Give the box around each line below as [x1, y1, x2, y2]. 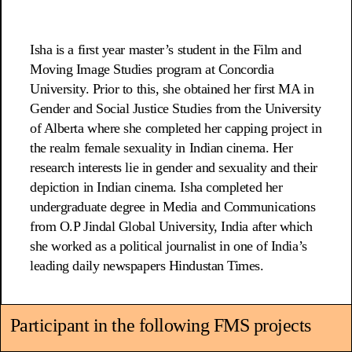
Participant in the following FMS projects [9, 314, 312, 335]
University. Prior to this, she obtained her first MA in [30, 81, 314, 97]
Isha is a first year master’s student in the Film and [30, 42, 302, 58]
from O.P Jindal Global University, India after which [30, 218, 313, 235]
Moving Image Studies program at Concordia [30, 61, 274, 78]
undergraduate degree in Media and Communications [30, 199, 316, 215]
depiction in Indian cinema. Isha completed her [30, 179, 283, 196]
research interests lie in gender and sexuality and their [30, 159, 317, 176]
